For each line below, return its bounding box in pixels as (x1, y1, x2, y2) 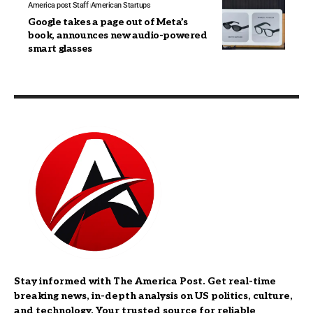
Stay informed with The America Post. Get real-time (14, 275, 276, 288)
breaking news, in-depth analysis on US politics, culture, (14, 290, 293, 303)
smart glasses (28, 43, 92, 55)
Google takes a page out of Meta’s (28, 16, 188, 29)
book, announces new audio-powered (28, 29, 208, 42)
